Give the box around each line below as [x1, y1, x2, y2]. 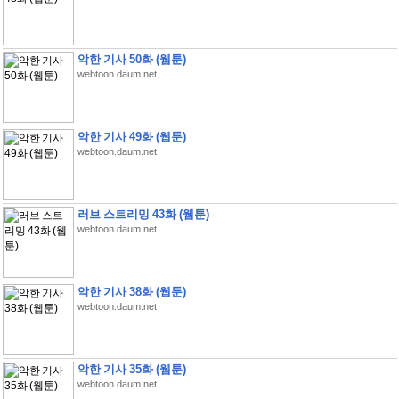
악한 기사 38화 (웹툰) [77, 285, 186, 298]
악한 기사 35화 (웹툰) [77, 362, 186, 376]
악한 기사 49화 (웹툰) [77, 130, 186, 143]
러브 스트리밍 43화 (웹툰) [77, 208, 209, 221]
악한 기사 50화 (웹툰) [77, 53, 186, 66]
